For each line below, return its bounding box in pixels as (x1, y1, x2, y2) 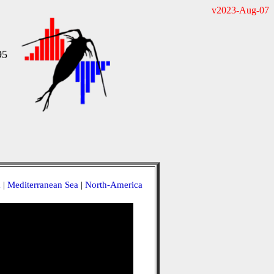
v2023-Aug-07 (212, 5, 269, 15)
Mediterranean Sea (7, 180, 78, 190)
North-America (84, 180, 143, 190)
